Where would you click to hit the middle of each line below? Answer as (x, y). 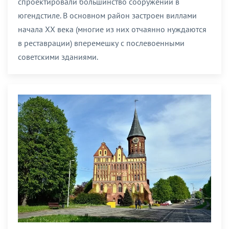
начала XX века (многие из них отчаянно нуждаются (112, 29)
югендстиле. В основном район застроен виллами (107, 15)
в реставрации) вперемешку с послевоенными (101, 43)
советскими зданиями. (58, 56)
